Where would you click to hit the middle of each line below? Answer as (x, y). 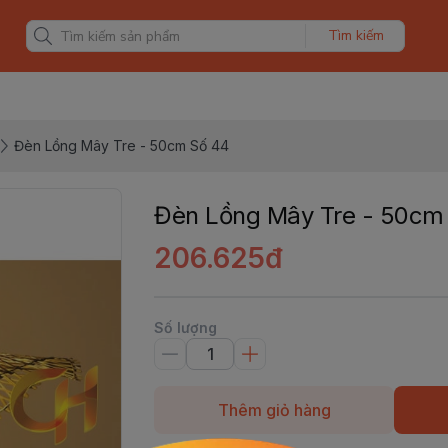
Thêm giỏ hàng (274, 410)
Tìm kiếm (355, 35)
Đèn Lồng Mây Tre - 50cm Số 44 (121, 145)
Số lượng (185, 327)
